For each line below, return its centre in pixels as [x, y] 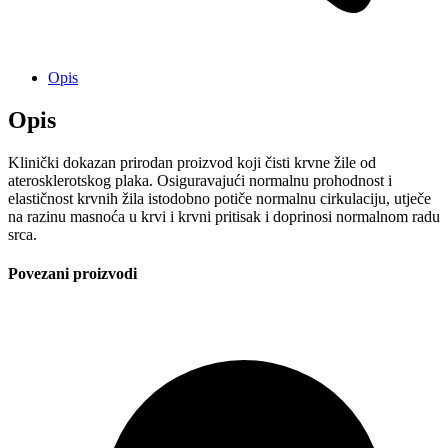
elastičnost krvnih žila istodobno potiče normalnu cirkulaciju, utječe [219, 198]
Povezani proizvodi [72, 273]
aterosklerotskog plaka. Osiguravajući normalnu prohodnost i [200, 180]
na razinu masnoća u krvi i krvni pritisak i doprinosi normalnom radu [224, 216]
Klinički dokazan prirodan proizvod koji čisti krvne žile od [192, 162]
